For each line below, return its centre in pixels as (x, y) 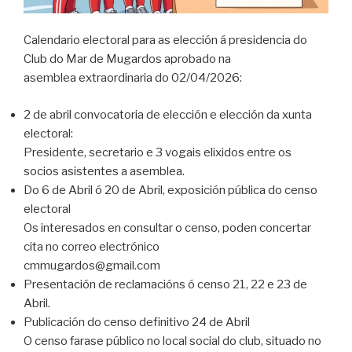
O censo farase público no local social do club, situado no (172, 341)
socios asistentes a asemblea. (104, 171)
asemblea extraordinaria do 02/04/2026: (133, 78)
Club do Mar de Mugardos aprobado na (127, 59)
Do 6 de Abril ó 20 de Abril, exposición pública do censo (170, 190)
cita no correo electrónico (92, 246)
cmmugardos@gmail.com (92, 265)
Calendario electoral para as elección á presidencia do (165, 40)
